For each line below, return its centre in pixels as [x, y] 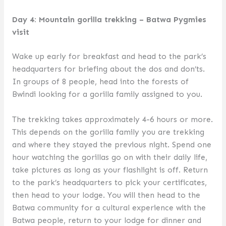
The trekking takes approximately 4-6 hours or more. [112, 120]
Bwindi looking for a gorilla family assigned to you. [107, 94]
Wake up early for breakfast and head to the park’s [109, 56]
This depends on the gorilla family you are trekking [108, 132]
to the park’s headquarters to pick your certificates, [109, 183]
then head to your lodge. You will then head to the [106, 195]
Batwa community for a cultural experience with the [109, 208]
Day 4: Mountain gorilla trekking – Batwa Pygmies [109, 20]
